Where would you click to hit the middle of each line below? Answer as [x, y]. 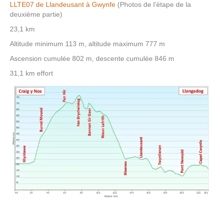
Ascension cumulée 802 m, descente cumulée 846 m [92, 58]
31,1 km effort [31, 73]
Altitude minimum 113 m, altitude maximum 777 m [87, 43]
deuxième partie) [36, 14]
